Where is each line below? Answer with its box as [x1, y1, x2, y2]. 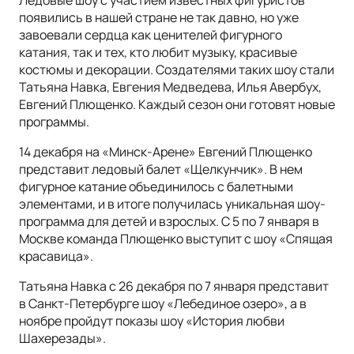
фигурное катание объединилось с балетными [19, 178, 293, 196]
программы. [19, 113, 89, 131]
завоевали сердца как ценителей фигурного [19, 26, 282, 44]
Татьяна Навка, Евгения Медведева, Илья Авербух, [19, 78, 322, 96]
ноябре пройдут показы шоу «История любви [19, 312, 284, 330]
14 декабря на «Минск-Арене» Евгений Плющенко [19, 143, 312, 161]
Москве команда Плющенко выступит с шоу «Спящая [19, 230, 333, 248]
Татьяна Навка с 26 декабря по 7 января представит [19, 277, 329, 296]
